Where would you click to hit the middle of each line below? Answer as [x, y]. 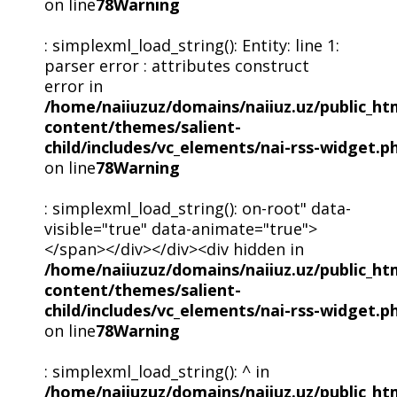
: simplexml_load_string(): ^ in [156, 371]
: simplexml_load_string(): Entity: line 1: [191, 45]
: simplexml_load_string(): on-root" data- [197, 208]
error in [73, 86]
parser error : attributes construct [176, 65]
